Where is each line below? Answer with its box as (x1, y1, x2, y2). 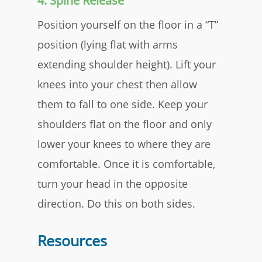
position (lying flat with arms (37, 37, 178, 51)
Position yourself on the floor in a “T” (37, 17, 218, 32)
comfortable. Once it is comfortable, (37, 156, 215, 171)
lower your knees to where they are (37, 136, 211, 151)
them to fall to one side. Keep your (37, 96, 208, 111)
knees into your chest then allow (37, 77, 197, 91)
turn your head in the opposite (37, 176, 188, 191)
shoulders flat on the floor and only (37, 116, 212, 131)
